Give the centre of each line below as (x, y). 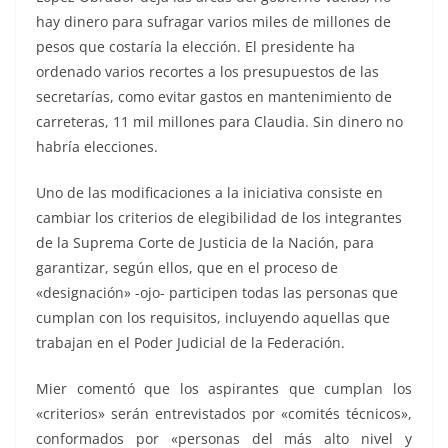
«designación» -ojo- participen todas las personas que (217, 293)
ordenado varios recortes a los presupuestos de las (207, 72)
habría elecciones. (97, 147)
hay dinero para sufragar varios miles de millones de (213, 22)
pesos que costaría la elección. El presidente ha (195, 47)
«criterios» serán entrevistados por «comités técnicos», (224, 414)
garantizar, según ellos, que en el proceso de (187, 268)
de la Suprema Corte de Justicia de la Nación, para (205, 243)
